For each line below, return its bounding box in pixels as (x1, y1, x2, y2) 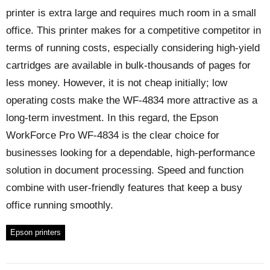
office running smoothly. (6, 199, 113, 211)
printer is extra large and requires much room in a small (6, 7, 256, 19)
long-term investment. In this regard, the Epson (6, 111, 218, 124)
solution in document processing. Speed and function (6, 164, 243, 176)
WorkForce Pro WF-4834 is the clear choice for (6, 129, 219, 141)
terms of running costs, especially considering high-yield (6, 42, 260, 54)
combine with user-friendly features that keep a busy (6, 181, 242, 193)
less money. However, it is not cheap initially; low (6, 77, 227, 89)
